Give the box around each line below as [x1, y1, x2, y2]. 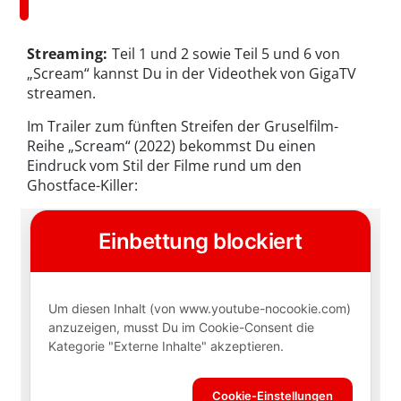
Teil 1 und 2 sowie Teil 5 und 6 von [111, 44, 340, 64]
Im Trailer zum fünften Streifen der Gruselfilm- [27, 116, 338, 137]
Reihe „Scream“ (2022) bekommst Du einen [27, 136, 316, 157]
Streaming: [27, 44, 112, 64]
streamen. [27, 83, 96, 104]
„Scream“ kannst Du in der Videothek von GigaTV [27, 64, 356, 84]
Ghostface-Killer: [27, 175, 138, 196]
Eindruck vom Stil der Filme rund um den [27, 156, 302, 176]
